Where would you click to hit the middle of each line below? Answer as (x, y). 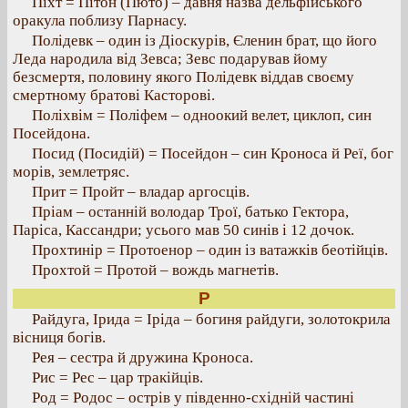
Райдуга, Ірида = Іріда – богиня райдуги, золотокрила (211, 319)
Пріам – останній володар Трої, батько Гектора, (190, 212)
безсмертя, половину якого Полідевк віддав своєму (184, 77)
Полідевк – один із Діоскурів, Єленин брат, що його (204, 41)
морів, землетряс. (71, 172)
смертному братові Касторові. (114, 95)
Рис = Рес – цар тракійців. (117, 377)
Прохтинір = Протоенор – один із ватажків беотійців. (210, 250)
